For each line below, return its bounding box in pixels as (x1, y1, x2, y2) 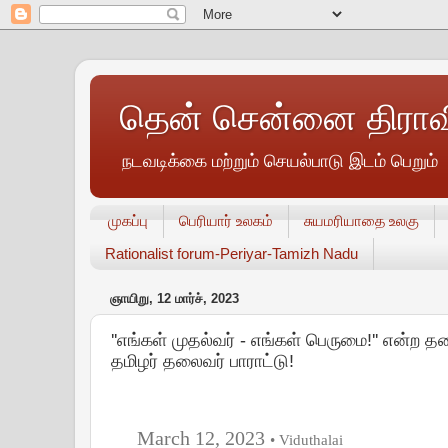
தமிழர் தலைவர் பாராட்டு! (110, 350, 294, 371)
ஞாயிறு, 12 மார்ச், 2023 (109, 291, 239, 307)
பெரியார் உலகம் (179, 212, 274, 230)
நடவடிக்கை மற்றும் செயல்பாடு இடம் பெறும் (121, 151, 438, 171)
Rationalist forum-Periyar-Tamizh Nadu (104, 245, 358, 263)
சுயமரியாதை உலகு (304, 212, 420, 230)
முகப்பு (108, 212, 149, 230)
